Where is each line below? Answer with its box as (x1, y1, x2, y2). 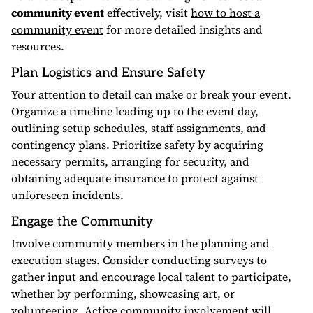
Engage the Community (11, 214, 153, 230)
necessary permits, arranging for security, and (11, 154, 249, 169)
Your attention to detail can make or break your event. (11, 87, 291, 102)
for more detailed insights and (103, 22, 263, 37)
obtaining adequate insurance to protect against (11, 170, 259, 186)
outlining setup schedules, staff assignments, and (11, 120, 266, 136)
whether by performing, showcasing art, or (11, 286, 235, 301)
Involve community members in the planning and (11, 235, 270, 251)
